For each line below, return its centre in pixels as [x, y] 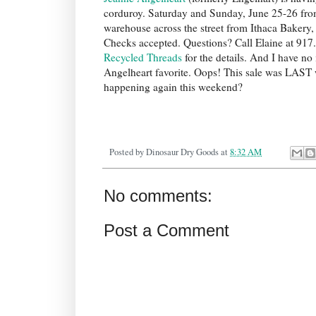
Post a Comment [166, 231]
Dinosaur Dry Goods [182, 152]
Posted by [128, 152]
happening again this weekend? [173, 87]
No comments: [158, 196]
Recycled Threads [143, 57]
